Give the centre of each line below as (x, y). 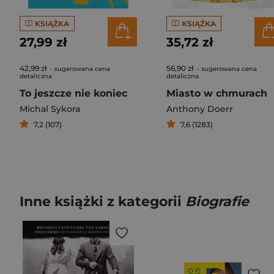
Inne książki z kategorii (102, 202)
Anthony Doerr (200, 109)
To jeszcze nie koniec (73, 93)
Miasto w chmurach (217, 93)
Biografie (217, 202)
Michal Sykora (50, 109)
